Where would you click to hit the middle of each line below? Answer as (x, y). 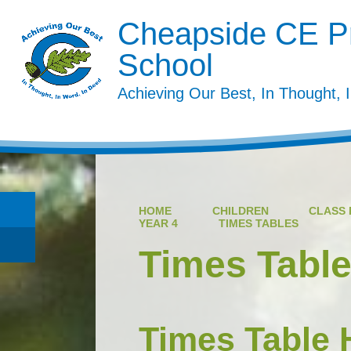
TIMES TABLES (258, 223)
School (165, 65)
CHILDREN (240, 210)
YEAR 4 (158, 223)
